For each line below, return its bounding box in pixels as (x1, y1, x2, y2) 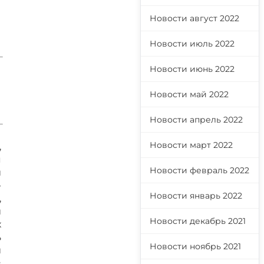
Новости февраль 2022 (150, 165, 249, 176)
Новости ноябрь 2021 (150, 241, 241, 252)
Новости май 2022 (150, 89, 229, 100)
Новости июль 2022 (150, 38, 235, 49)
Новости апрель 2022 (150, 114, 243, 125)
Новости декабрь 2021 (150, 216, 246, 226)
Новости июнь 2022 (150, 64, 235, 74)
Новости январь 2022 (150, 190, 242, 201)
